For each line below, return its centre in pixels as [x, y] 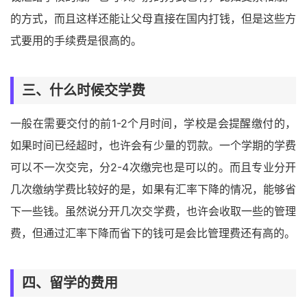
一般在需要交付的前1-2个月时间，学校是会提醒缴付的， [153, 123]
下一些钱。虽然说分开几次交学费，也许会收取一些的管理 [153, 211]
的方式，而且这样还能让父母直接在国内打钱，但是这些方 [153, 18]
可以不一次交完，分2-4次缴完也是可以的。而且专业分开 [153, 167]
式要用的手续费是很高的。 [76, 40]
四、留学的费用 [70, 283]
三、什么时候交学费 [84, 90]
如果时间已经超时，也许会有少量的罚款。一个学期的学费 [153, 145]
